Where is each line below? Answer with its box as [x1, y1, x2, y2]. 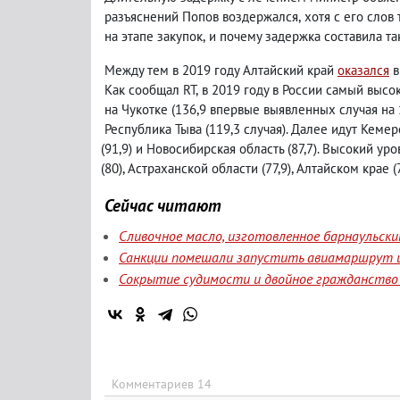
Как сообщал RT [104, 81, 196, 98]
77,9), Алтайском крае [264, 160, 389, 177]
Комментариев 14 [112, 376, 212, 392]
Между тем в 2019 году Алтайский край [104, 62, 337, 79]
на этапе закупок [104, 28, 203, 45]
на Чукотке [104, 101, 168, 118]
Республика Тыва [104, 121, 202, 137]
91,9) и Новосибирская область [104, 140, 284, 157]
